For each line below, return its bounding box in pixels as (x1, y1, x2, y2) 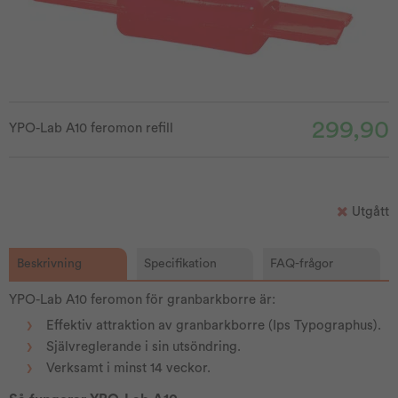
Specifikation (143, 258, 217, 270)
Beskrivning (17, 258, 82, 270)
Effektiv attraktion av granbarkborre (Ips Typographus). (46, 319, 381, 332)
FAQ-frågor (270, 258, 334, 270)
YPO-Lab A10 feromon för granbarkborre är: (9, 293, 275, 306)
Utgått (352, 204, 389, 219)
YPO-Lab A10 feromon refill (9, 122, 173, 135)
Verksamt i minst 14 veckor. (46, 362, 211, 375)
